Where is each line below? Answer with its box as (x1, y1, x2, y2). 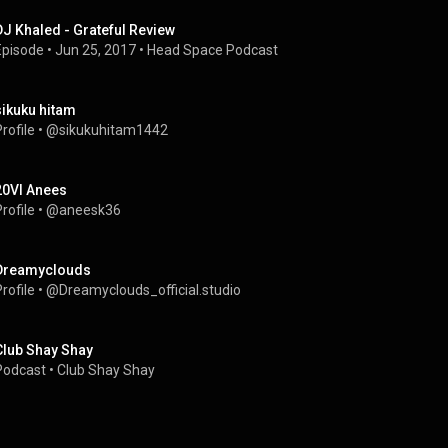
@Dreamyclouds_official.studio (46, 282, 241, 298)
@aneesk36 (46, 202, 121, 218)
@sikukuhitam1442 (46, 122, 168, 138)
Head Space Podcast (147, 42, 278, 58)
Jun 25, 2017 (55, 42, 136, 58)
